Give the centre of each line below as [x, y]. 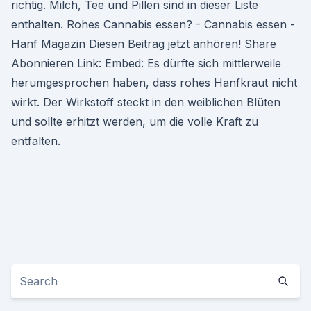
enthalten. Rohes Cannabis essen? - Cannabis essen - [153, 24]
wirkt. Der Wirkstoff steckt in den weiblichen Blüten [146, 102]
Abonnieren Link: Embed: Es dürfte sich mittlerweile [146, 63]
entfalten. [36, 141]
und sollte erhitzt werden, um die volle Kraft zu [135, 121]
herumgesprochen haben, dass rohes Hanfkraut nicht [154, 83]
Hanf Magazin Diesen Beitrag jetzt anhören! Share [144, 44]
